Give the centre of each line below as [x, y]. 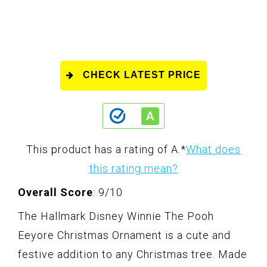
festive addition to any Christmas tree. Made [133, 254]
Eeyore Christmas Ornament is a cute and [124, 235]
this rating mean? [133, 169]
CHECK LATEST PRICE [142, 75]
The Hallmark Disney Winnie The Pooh [116, 216]
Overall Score [55, 193]
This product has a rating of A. [103, 150]
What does [213, 150]
